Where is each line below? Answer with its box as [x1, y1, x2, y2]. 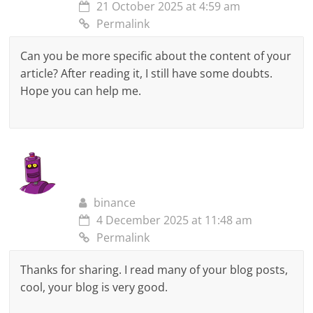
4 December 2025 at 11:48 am [96, 212, 253, 228]
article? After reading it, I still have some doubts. [20, 66, 273, 82]
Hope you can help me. [20, 83, 142, 99]
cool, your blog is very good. [20, 279, 168, 296]
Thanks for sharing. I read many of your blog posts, [20, 262, 289, 278]
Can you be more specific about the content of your [20, 48, 292, 64]
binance [94, 195, 136, 211]
